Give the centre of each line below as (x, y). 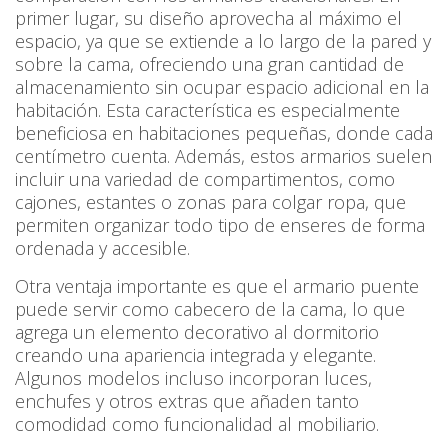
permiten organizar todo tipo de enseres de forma (220, 225)
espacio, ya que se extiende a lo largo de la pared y (223, 41)
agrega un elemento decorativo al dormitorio (197, 332)
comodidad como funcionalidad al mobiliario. (199, 424)
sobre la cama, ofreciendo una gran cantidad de (209, 64)
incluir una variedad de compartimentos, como (205, 179)
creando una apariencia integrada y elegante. (195, 355)
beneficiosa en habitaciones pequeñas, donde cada (224, 133)
